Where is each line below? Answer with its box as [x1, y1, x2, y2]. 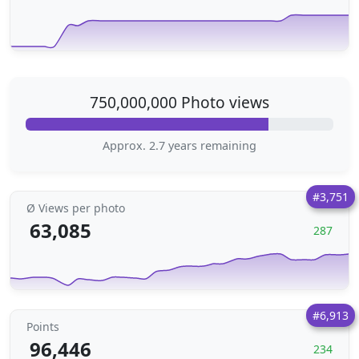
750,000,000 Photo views [90, 91, 269, 113]
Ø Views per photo [26, 200, 125, 216]
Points [26, 319, 59, 334]
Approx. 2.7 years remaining [103, 138, 256, 153]
